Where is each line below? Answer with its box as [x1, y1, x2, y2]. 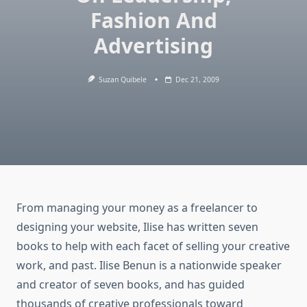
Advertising [94, 32, 213, 60]
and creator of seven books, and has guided [16, 277, 245, 293]
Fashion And [90, 6, 217, 34]
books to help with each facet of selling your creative [16, 238, 290, 254]
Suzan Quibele [99, 75, 147, 84]
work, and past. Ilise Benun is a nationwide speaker [16, 258, 282, 273]
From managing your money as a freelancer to [16, 200, 258, 216]
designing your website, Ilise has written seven [16, 219, 258, 235]
